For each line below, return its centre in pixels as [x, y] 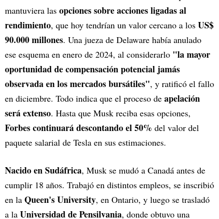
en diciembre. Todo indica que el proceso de [85, 99]
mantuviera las [32, 11]
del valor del [175, 128]
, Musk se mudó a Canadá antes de [143, 170]
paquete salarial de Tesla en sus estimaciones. [86, 142]
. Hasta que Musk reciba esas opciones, [121, 113]
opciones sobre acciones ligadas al [123, 11]
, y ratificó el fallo [182, 84]
